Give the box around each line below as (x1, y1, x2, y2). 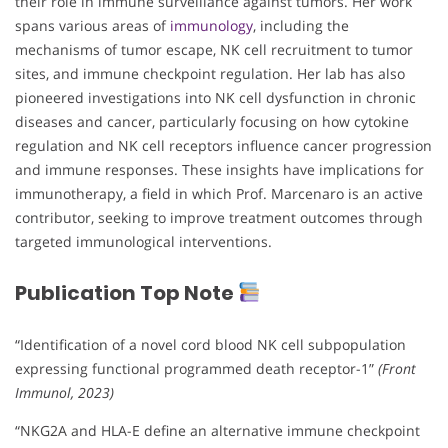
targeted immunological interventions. (15, 231, 272, 251)
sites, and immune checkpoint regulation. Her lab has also (15, 63, 405, 83)
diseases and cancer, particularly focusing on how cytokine (15, 111, 409, 131)
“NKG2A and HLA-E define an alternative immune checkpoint (15, 420, 420, 440)
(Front (378, 358, 416, 378)
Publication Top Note (15, 279, 238, 308)
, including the (253, 15, 349, 35)
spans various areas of (15, 15, 170, 35)
